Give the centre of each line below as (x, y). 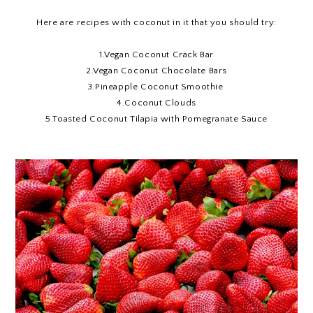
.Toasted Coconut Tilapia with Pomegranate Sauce (159, 119)
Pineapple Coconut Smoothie (159, 87)
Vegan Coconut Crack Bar (159, 55)
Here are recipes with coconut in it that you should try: (156, 23)
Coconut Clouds (160, 103)
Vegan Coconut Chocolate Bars (160, 71)
